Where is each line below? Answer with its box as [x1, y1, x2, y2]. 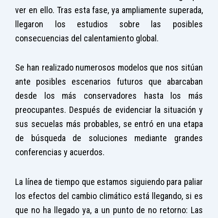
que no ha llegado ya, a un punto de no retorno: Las [15, 204, 203, 215]
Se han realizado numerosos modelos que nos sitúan [15, 62, 203, 73]
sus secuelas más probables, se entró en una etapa [15, 119, 203, 129]
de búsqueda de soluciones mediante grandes [15, 133, 203, 144]
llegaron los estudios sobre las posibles [15, 18, 203, 29]
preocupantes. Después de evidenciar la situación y [15, 105, 203, 115]
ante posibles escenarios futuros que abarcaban [15, 76, 203, 87]
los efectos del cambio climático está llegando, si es [15, 190, 203, 201]
